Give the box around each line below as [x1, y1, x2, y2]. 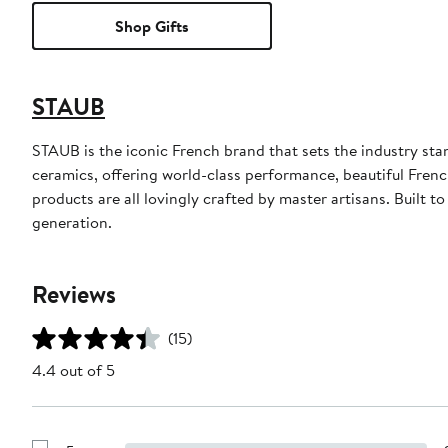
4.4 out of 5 [32, 358, 115, 381]
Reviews [32, 276, 116, 311]
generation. [32, 210, 112, 233]
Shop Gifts [115, 14, 189, 37]
